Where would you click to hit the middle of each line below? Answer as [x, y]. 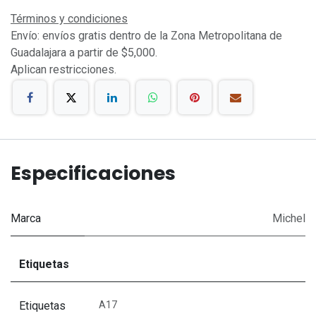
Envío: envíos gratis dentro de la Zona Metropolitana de [146, 35]
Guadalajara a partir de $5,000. [85, 52]
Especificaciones [93, 174]
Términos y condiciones [69, 18]
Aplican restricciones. [66, 69]
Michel [289, 219]
